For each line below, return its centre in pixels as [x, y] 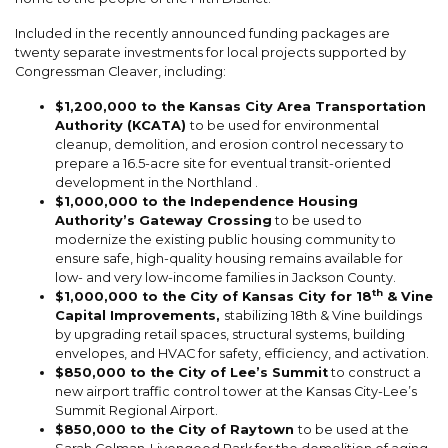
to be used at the [353, 430]
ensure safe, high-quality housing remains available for [229, 259]
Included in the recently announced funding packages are [202, 34]
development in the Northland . [156, 183]
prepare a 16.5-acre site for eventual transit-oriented [223, 164]
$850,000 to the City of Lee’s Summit [191, 373]
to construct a [374, 373]
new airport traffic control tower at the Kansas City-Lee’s [236, 392]
